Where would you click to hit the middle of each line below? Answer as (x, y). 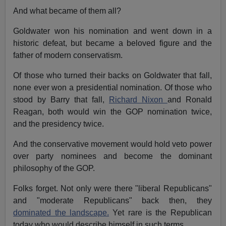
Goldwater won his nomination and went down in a (112, 31)
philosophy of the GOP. (54, 168)
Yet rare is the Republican (160, 213)
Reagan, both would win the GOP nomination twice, (112, 112)
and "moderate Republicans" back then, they (112, 201)
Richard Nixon (138, 100)
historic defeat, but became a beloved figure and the (112, 43)
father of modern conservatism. (68, 55)
